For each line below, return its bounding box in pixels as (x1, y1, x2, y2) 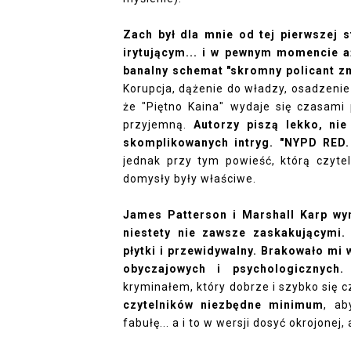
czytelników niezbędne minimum (123, 299, 324, 311)
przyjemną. (123, 118, 194, 131)
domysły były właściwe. (123, 172, 259, 185)
